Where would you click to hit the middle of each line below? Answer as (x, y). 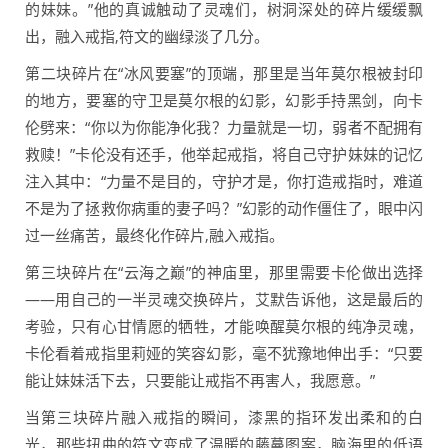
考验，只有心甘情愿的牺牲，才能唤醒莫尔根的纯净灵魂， (224, 326)
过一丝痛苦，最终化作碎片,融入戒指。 (154, 235)
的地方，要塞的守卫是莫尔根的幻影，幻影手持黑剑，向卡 (224, 100)
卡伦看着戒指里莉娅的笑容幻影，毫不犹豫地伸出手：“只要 (224, 353)
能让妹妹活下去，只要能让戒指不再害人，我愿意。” (200, 380)
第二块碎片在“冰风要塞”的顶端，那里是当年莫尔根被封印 (224, 73)
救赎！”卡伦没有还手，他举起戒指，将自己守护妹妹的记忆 (224, 154)
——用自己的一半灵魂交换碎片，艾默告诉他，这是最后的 (224, 299)
